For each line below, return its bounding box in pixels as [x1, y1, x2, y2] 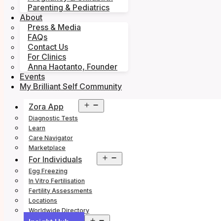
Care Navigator [29, 134, 73, 142]
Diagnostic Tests [29, 114, 78, 122]
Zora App [29, 102, 64, 112]
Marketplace [29, 144, 66, 152]
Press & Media [28, 22, 81, 33]
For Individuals [29, 154, 82, 165]
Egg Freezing [29, 167, 68, 175]
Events [20, 72, 45, 82]
